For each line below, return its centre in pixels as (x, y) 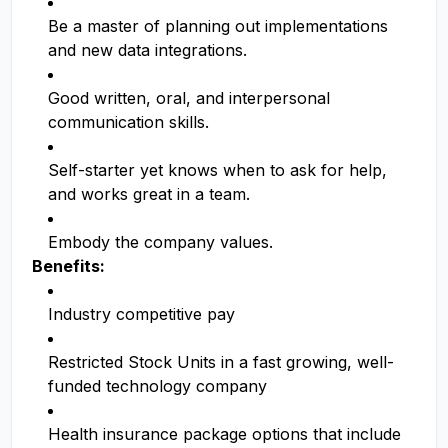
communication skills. (128, 122)
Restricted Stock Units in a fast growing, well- (221, 362)
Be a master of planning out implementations (218, 26)
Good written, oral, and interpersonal (189, 98)
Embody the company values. (160, 242)
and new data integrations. (147, 50)
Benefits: (68, 266)
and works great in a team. (149, 194)
